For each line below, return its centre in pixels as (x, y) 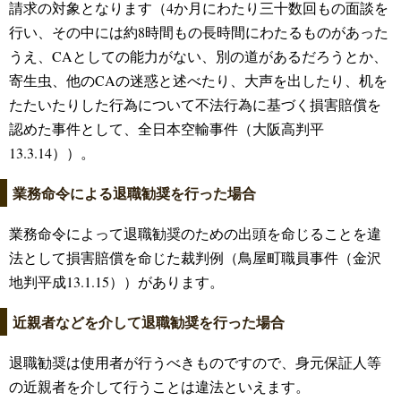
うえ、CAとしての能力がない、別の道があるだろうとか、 (198, 55)
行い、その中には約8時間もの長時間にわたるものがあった (199, 31)
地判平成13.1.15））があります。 (116, 281)
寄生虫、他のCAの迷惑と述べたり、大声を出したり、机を (198, 80)
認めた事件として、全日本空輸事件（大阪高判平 (166, 128)
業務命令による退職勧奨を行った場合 (134, 192)
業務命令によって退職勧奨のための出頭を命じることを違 (195, 233)
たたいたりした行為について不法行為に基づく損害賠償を (195, 104)
